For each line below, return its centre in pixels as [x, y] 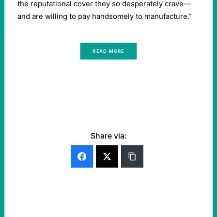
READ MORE [108, 51]
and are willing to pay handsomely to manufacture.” [105, 16]
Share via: [108, 136]
